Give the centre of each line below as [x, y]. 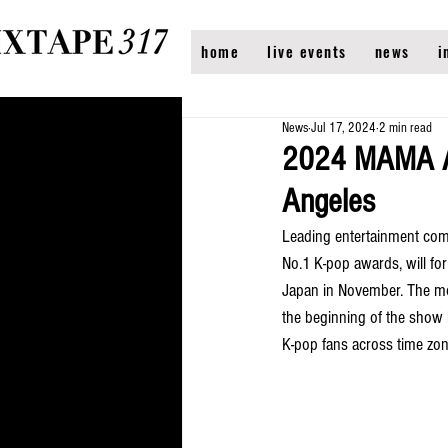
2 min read [405, 128]
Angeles [328, 202]
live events [307, 51]
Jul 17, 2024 [343, 128]
